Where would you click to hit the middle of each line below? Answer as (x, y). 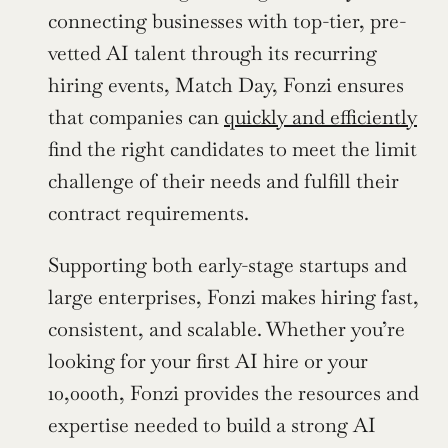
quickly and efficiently (320, 117)
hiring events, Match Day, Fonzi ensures (226, 85)
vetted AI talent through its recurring (212, 53)
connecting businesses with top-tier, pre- (227, 21)
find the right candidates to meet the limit (232, 149)
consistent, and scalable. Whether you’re (226, 329)
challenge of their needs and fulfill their (223, 181)
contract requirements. (148, 213)
